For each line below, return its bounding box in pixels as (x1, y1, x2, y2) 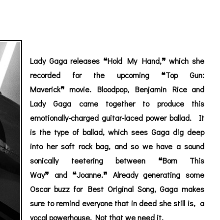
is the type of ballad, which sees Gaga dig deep (30, 127, 205, 137)
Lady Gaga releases (30, 55, 104, 66)
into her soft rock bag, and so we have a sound (30, 141, 205, 152)
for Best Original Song (73, 184, 154, 194)
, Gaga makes (154, 184, 205, 194)
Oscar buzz (30, 184, 74, 194)
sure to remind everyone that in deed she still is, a (30, 198, 205, 209)
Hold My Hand (108, 55, 160, 66)
